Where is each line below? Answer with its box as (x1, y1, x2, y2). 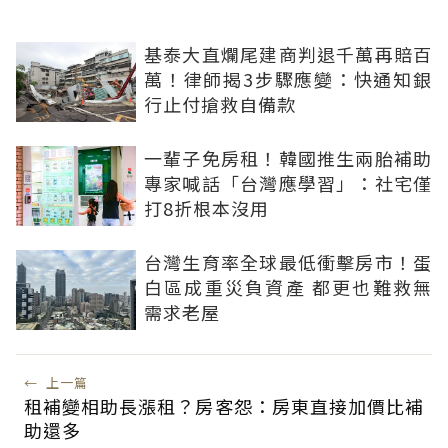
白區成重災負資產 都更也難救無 (144, 274, 432, 300)
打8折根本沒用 (144, 195, 269, 221)
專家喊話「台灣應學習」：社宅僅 (144, 170, 432, 196)
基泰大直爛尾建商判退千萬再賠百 (144, 41, 432, 67)
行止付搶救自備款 (144, 91, 296, 117)
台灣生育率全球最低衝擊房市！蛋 (144, 249, 432, 275)
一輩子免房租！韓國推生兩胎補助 (144, 145, 432, 171)
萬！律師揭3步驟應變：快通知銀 (144, 66, 432, 92)
